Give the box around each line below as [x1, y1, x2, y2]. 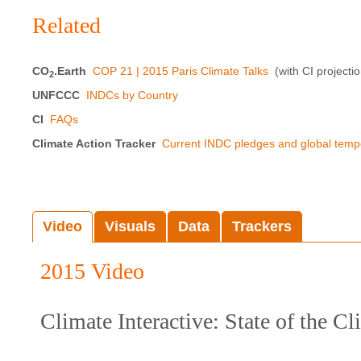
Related [32, 13, 101, 36]
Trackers [232, 218, 292, 234]
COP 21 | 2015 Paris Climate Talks [93, 64, 268, 77]
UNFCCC [32, 88, 80, 102]
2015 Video [40, 259, 144, 282]
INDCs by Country [86, 88, 178, 102]
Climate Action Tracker [32, 136, 156, 150]
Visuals [105, 218, 156, 234]
